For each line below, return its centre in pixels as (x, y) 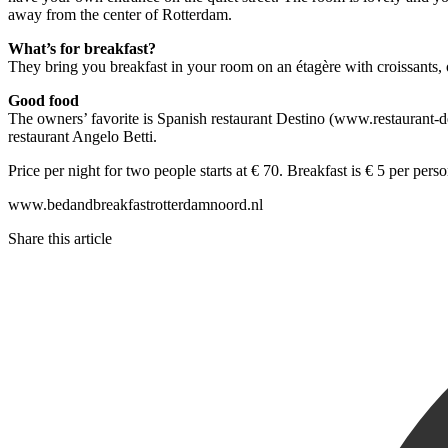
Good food (43, 101)
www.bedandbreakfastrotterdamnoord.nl (135, 205)
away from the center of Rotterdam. (120, 15)
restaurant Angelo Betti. (82, 137)
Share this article (60, 239)
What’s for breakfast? (82, 49)
